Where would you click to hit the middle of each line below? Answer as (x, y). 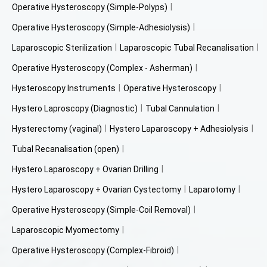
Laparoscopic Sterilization (62, 47)
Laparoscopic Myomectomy (66, 230)
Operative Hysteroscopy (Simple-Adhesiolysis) (101, 27)
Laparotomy (212, 189)
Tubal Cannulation (180, 108)
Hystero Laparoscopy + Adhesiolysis (179, 128)
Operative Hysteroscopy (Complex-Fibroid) (93, 250)
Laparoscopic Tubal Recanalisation (187, 47)
